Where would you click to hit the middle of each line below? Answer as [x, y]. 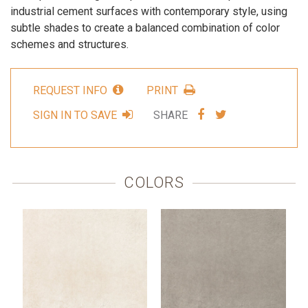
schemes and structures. [69, 44]
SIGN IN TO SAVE [75, 115]
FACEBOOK [237, 139]
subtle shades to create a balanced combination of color [145, 27]
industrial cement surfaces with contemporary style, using [149, 11]
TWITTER [253, 139]
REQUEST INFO [70, 91]
